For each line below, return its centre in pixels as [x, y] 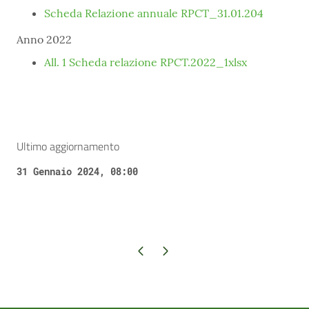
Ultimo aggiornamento [68, 146]
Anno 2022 [44, 39]
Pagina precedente [140, 250]
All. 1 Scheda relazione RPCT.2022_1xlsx [146, 62]
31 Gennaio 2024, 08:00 [77, 171]
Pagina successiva [165, 250]
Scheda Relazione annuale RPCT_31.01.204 [154, 13]
